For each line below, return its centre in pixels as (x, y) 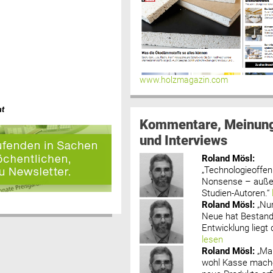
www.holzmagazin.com (183, 80)
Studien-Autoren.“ (236, 193)
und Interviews (183, 140)
